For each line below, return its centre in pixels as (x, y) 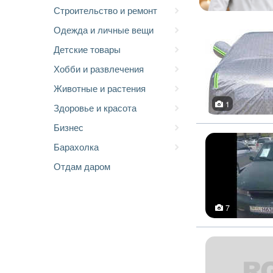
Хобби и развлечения (99, 69)
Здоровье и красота (95, 108)
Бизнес (69, 127)
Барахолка (76, 147)
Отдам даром (82, 166)
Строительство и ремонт (105, 10)
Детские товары (87, 49)
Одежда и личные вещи (104, 30)
